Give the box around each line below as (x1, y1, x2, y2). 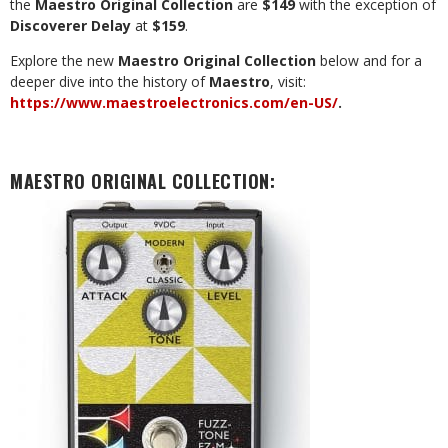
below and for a (316, 50, 422, 70)
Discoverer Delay (10, 15, 131, 35)
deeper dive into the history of (10, 71, 209, 91)
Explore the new (10, 50, 118, 70)
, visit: (270, 71, 306, 91)
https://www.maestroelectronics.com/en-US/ (10, 92, 338, 112)
